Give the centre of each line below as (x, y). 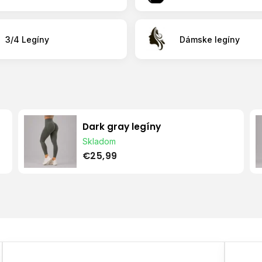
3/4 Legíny (27, 39)
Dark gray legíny (121, 127)
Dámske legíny (210, 39)
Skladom (99, 142)
